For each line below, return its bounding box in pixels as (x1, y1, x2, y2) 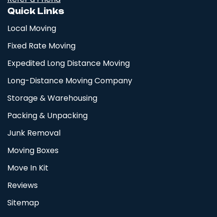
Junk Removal (7, 127, 61, 139)
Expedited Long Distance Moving (7, 58, 130, 69)
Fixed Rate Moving (7, 40, 76, 52)
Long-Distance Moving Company (7, 75, 132, 87)
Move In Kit (7, 162, 48, 174)
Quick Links (7, 6, 64, 16)
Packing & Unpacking (7, 110, 88, 122)
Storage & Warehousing (7, 93, 97, 104)
